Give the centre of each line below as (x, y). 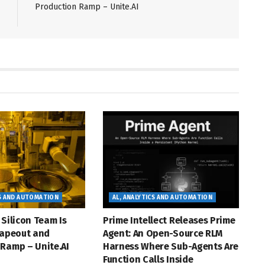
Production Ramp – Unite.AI (87, 7)
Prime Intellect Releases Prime (169, 221)
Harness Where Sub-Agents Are (171, 247)
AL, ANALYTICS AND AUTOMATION (162, 198)
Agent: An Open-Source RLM (162, 234)
